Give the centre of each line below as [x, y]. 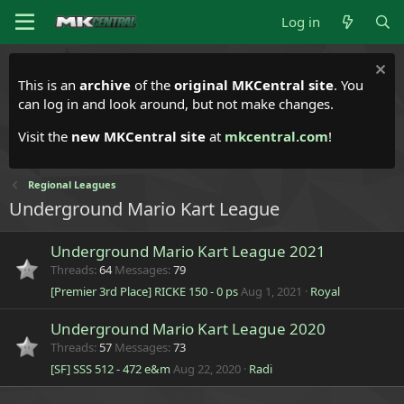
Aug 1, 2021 [271, 291]
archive [105, 85]
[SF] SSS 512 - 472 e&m [110, 369]
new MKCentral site [138, 136]
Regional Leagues [71, 184]
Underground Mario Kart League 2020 [188, 329]
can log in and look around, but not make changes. [176, 104]
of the [152, 85]
